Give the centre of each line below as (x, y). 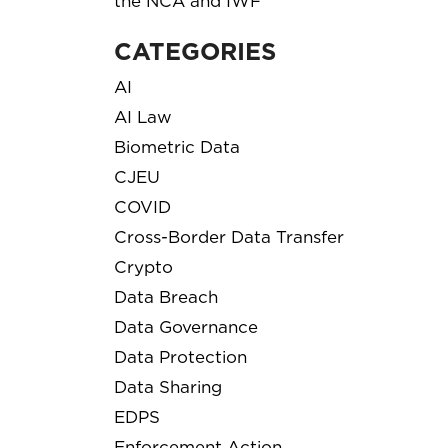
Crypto (143, 266)
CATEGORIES (195, 51)
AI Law (143, 116)
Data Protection (180, 356)
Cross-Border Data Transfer (229, 236)
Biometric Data (177, 146)
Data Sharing (168, 386)
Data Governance (186, 326)
